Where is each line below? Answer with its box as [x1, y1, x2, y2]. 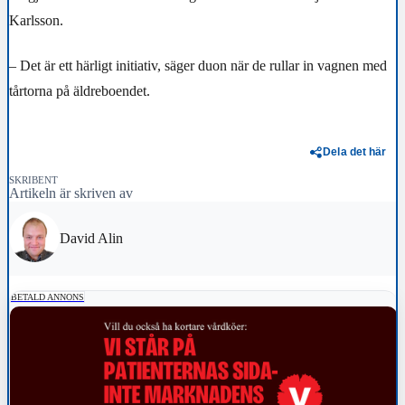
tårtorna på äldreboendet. [9, 83, 150, 99]
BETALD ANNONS [11, 291, 84, 302]
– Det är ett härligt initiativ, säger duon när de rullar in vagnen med [9, 58, 387, 74]
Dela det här [323, 146, 387, 158]
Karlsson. [9, 13, 63, 29]
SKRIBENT [9, 174, 58, 185]
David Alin [60, 230, 123, 246]
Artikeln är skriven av [9, 184, 133, 201]
